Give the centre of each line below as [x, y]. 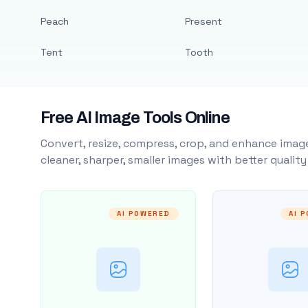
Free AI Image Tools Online [135, 118]
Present [203, 21]
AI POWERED [143, 213]
